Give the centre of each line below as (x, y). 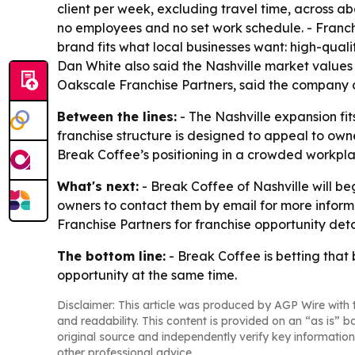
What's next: (98, 186)
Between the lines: (117, 116)
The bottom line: (111, 256)
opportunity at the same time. (147, 275)
